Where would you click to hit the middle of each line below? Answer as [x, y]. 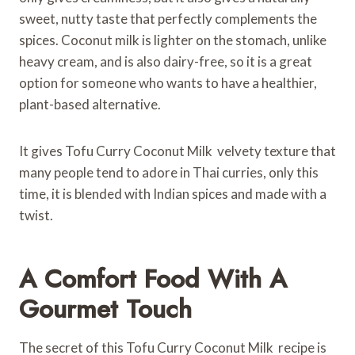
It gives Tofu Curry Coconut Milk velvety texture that [177, 151]
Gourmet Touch [105, 309]
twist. [36, 215]
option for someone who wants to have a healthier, [168, 82]
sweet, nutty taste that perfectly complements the [168, 18]
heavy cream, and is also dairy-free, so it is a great [166, 61]
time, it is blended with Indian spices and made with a [173, 193]
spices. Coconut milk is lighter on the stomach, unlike [173, 40]
